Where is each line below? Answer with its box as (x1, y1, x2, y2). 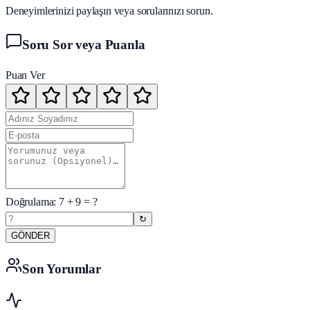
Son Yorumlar (22, 262, 101, 277)
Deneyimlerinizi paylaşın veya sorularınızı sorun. (6, 5, 213, 17)
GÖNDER (11, 230, 50, 241)
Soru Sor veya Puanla (22, 37, 145, 52)
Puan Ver (6, 69, 45, 82)
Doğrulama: (6, 196, 60, 208)
